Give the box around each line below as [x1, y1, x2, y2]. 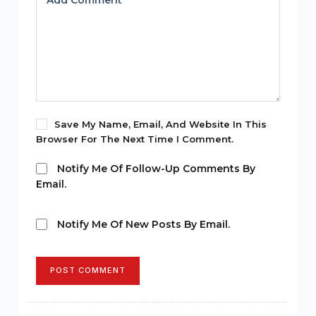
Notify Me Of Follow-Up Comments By [56, 162, 255, 175]
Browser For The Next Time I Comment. [35, 133, 233, 145]
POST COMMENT [49, 265, 126, 276]
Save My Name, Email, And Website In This [54, 118, 267, 130]
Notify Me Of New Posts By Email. [56, 217, 230, 231]
